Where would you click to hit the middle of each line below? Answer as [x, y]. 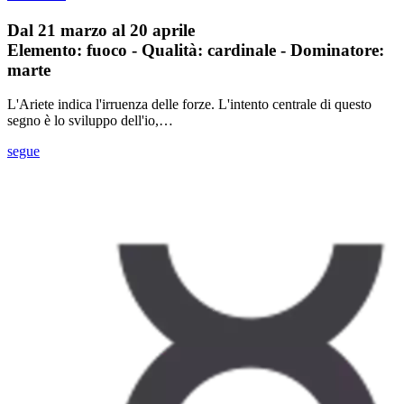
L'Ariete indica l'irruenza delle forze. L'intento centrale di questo [189, 105]
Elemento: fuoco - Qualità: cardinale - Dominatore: [196, 50]
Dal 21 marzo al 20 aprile [101, 30]
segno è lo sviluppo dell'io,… [90, 121]
